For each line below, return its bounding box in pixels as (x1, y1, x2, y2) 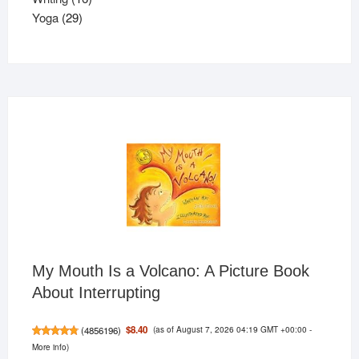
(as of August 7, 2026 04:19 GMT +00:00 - (152, 322, 312, 335)
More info (31, 341, 67, 353)
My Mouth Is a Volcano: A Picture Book (31, 261, 309, 280)
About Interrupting (31, 283, 160, 301)
